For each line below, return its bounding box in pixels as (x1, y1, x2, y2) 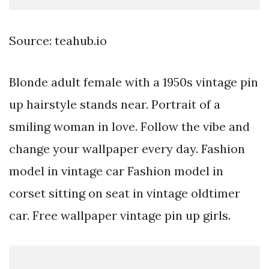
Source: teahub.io (9, 33, 107, 49)
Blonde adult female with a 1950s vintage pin (9, 74, 258, 90)
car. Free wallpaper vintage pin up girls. (9, 208, 231, 223)
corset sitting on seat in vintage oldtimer (9, 186, 240, 201)
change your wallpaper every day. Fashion (9, 141, 245, 157)
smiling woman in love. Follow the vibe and (9, 119, 250, 134)
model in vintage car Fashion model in (9, 163, 223, 179)
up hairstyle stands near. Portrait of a (9, 97, 220, 112)
